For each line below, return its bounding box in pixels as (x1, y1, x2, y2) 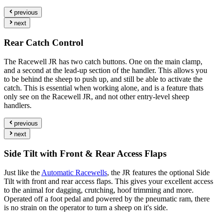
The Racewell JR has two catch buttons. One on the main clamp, (4, 57, 202, 66)
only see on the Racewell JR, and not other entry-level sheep (4, 92, 189, 101)
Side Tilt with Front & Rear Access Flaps (4, 148, 166, 159)
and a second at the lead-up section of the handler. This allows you (4, 66, 207, 74)
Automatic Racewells (41, 168, 107, 177)
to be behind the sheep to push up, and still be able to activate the (4, 74, 202, 83)
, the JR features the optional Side (107, 168, 210, 177)
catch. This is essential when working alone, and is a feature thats (4, 83, 203, 92)
